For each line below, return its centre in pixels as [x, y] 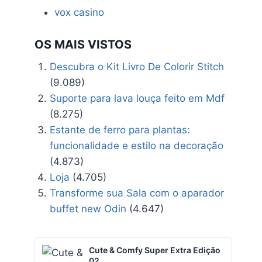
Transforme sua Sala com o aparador [137, 193]
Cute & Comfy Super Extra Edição [155, 250]
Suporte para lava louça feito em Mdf [137, 98]
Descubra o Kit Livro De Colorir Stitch [137, 66]
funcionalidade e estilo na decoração [136, 145]
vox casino [80, 13]
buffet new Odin [88, 208]
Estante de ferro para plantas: [120, 130]
